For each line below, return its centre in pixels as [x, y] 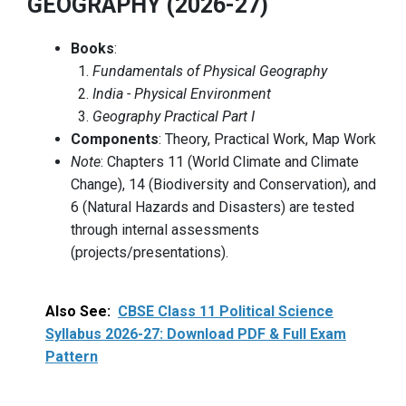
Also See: [78, 312]
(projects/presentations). [150, 253]
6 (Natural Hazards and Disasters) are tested [213, 208]
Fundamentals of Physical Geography [210, 72]
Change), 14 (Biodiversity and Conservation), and [223, 185]
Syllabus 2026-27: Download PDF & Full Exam [196, 334]
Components [115, 140]
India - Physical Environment [182, 94]
